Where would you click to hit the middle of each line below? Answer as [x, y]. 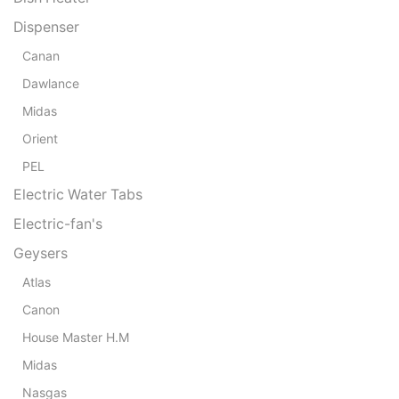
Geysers [41, 253]
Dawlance [51, 83]
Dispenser [46, 27]
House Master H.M [76, 337]
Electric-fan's [58, 224]
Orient [40, 138]
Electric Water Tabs [78, 194]
